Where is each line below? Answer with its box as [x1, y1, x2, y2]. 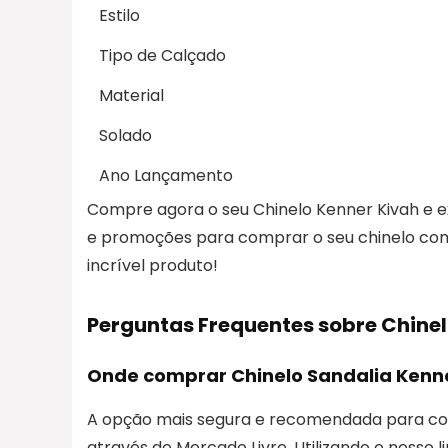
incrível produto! [87, 253, 218, 277]
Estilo [99, 3, 140, 27]
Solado [99, 123, 152, 147]
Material [99, 83, 164, 107]
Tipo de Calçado [99, 43, 226, 67]
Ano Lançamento [99, 163, 233, 187]
